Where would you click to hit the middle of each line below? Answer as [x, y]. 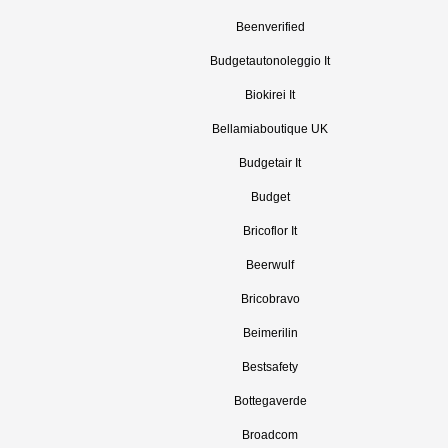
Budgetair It [270, 163]
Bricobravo [270, 299]
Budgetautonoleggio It [270, 61]
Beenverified [270, 27]
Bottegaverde [270, 401]
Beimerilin [270, 333]
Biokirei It [270, 95]
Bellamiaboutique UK [270, 129]
